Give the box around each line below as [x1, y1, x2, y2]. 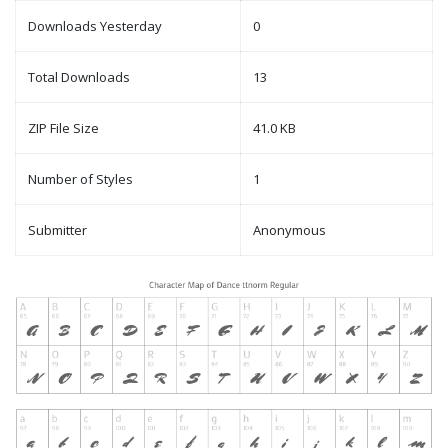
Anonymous [253, 221, 326, 240]
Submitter [28, 221, 87, 240]
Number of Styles [28, 170, 133, 189]
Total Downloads [28, 68, 130, 87]
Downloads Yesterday [28, 17, 162, 36]
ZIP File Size [28, 119, 99, 138]
